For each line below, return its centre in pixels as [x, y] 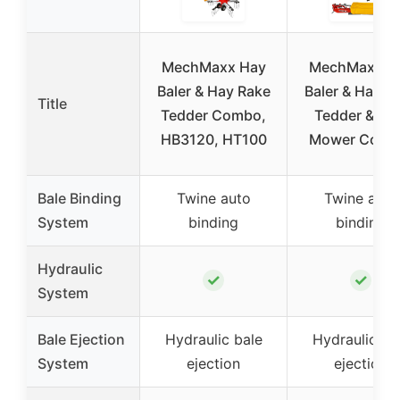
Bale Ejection [81, 339]
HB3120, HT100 [213, 139]
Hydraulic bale [213, 339]
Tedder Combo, [213, 115]
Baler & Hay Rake [213, 91]
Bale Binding [79, 198]
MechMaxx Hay [213, 67]
